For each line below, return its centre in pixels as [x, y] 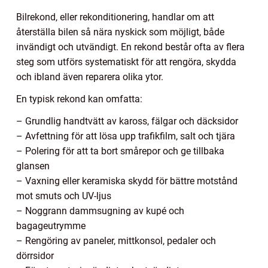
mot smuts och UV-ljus [64, 196]
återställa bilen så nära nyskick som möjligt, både [120, 32]
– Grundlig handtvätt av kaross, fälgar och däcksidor [127, 121]
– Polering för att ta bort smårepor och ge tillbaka [120, 151]
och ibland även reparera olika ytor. [90, 77]
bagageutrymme [51, 226]
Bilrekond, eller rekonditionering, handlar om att [115, 17]
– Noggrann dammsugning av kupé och [100, 211]
